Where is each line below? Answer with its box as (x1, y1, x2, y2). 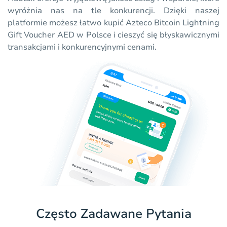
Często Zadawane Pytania (35, 205, 192, 223)
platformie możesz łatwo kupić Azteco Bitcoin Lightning (8, 17, 219, 29)
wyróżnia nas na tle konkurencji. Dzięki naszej (8, 5, 219, 17)
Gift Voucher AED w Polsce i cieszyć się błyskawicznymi (8, 29, 219, 41)
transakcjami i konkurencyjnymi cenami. (8, 42, 157, 53)
